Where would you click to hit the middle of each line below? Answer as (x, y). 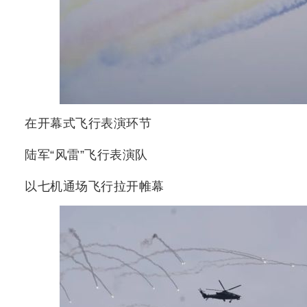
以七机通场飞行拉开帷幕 (95, 186)
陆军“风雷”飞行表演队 (86, 155)
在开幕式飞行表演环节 (88, 123)
